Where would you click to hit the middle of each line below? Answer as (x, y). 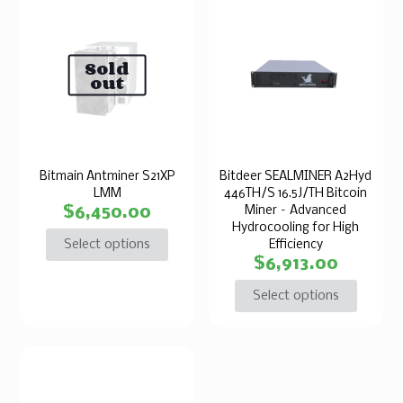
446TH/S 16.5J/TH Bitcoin (296, 193)
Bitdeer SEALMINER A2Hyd (296, 176)
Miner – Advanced (296, 210)
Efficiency (296, 245)
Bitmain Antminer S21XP (107, 176)
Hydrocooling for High (296, 228)
